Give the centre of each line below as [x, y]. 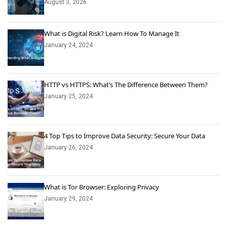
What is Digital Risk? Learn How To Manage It [112, 33]
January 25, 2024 [68, 96]
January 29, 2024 [68, 199]
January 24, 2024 [68, 45]
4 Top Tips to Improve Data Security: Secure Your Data [125, 136]
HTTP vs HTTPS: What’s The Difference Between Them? [126, 85]
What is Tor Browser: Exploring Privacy [102, 187]
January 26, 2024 [68, 147]
